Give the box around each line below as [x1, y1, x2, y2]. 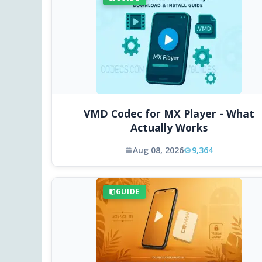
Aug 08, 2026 [133, 144, 184, 156]
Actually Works [130, 120, 208, 135]
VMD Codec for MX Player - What [83, 106, 254, 121]
